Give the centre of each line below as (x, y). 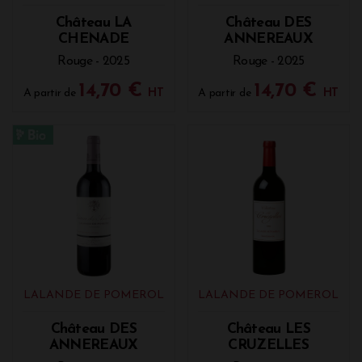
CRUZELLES (269, 345)
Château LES (268, 329)
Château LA (93, 23)
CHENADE (94, 39)
